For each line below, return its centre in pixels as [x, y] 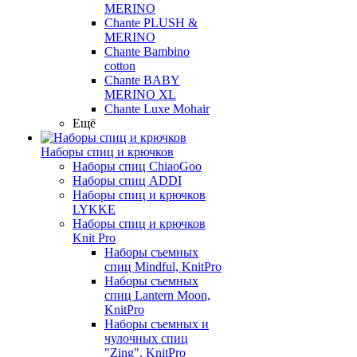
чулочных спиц [146, 338]
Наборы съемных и [157, 324]
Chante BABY [142, 80]
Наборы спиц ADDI [127, 180]
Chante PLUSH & [151, 23]
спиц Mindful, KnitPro [163, 267]
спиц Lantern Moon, [157, 295]
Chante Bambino [147, 51]
